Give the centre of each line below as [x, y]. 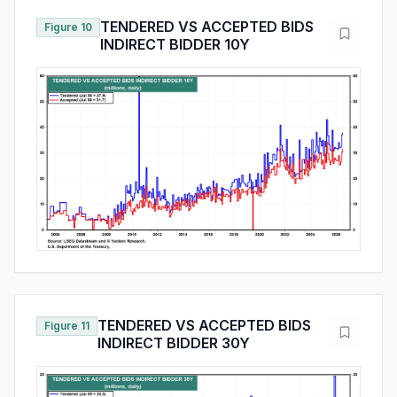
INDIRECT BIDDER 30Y [174, 343]
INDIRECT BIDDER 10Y [175, 44]
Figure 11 [67, 325]
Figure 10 [68, 27]
